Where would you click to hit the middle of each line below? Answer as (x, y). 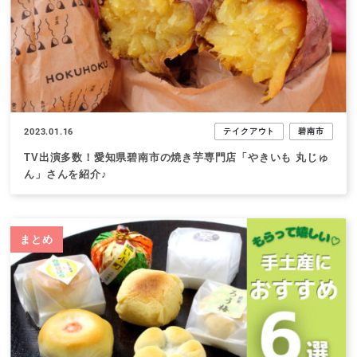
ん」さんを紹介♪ (66, 174)
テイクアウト (249, 131)
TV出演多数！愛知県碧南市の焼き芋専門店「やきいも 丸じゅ (177, 157)
